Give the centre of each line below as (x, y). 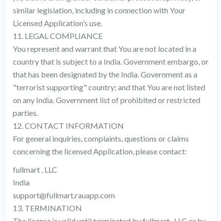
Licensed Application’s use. (57, 23)
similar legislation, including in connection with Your (99, 10)
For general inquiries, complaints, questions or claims (101, 138)
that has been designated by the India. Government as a (105, 74)
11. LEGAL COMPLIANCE (57, 36)
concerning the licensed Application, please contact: (100, 151)
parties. (25, 113)
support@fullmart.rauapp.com (64, 195)
